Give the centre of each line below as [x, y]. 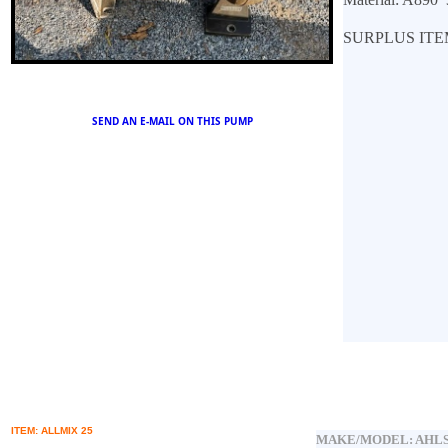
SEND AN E [118, 121]
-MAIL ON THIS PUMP [199, 121]
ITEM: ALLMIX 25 [52, 430]
